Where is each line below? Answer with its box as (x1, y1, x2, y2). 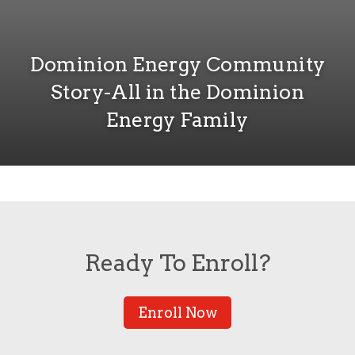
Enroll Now (138, 304, 217, 322)
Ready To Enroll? (84, 249, 271, 277)
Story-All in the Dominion (51, 80, 304, 105)
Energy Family (106, 108, 249, 132)
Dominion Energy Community (29, 52, 326, 77)
